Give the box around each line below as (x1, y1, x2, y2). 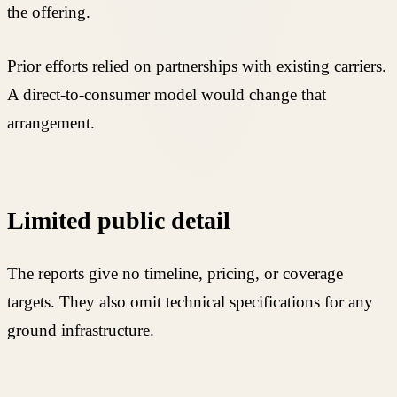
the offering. (7, 3, 90, 22)
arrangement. (7, 113, 95, 132)
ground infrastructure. (7, 320, 154, 339)
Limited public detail (7, 206, 230, 234)
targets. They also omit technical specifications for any (7, 292, 373, 311)
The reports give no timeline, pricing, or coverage (7, 263, 343, 283)
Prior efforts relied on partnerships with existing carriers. (7, 56, 386, 75)
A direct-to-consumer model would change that (7, 84, 326, 104)
